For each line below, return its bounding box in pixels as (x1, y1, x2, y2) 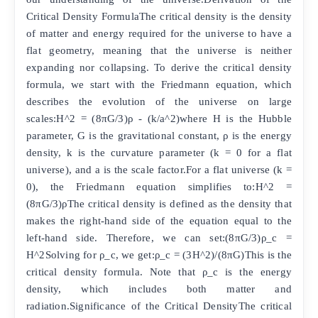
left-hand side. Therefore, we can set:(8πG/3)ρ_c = (26, 231, 292, 243)
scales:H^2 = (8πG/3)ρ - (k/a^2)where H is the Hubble (26, 111, 292, 124)
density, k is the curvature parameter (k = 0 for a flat (26, 146, 292, 158)
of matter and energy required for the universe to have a (26, 26, 292, 39)
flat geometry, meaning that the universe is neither (26, 43, 292, 56)
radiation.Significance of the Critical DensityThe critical (26, 299, 292, 312)
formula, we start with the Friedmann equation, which (26, 77, 292, 90)
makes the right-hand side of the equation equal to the (26, 214, 292, 226)
